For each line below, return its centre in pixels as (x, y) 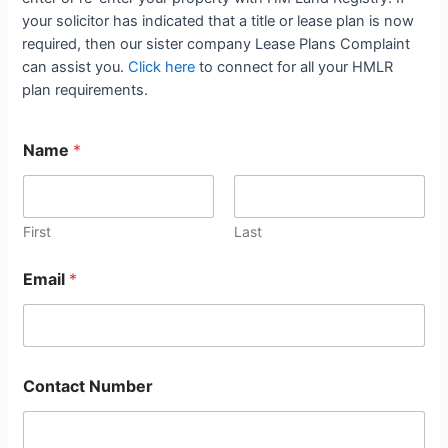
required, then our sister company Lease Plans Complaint (216, 44)
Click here (162, 67)
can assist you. (75, 67)
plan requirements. (85, 90)
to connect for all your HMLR (294, 67)
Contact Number (88, 386)
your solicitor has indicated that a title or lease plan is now (218, 21)
